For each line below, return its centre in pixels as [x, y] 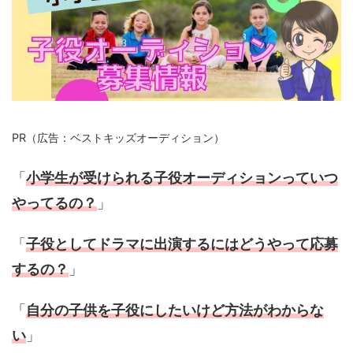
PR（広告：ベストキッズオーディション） [118, 137]
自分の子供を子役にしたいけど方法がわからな [175, 310]
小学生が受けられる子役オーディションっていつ [182, 177]
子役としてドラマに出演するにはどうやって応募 [182, 243]
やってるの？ [54, 203]
